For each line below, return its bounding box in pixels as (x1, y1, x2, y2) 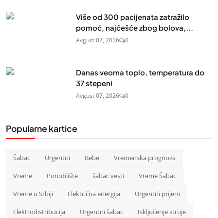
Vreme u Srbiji (13, 189, 53, 198)
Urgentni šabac (80, 207, 123, 216)
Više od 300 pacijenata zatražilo (76, 12, 189, 21)
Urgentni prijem (135, 189, 180, 198)
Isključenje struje (138, 207, 186, 216)
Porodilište (47, 171, 78, 180)
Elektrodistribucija (13, 207, 65, 216)
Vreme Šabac (139, 171, 176, 180)
